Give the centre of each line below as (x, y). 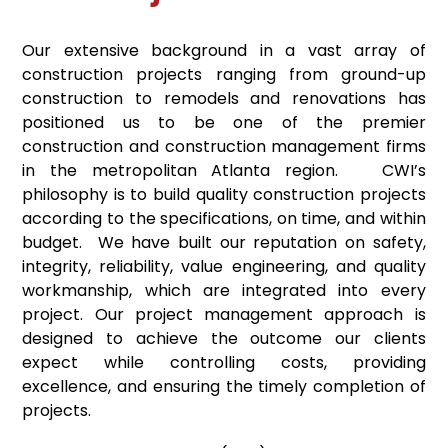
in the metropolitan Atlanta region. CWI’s (224, 170)
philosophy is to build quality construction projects (224, 194)
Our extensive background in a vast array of (224, 50)
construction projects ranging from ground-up (224, 74)
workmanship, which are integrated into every (224, 290)
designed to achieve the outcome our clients (224, 338)
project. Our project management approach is (224, 314)
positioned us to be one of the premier (224, 122)
